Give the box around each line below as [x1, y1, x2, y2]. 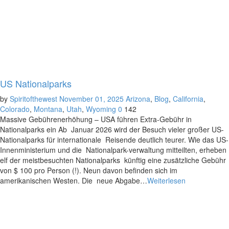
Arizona [126, 94, 150, 104]
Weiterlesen [147, 175, 186, 186]
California [173, 94, 203, 104]
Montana [34, 104, 62, 114]
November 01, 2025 [59, 94, 124, 104]
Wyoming [86, 104, 116, 114]
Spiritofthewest [10, 94, 57, 104]
